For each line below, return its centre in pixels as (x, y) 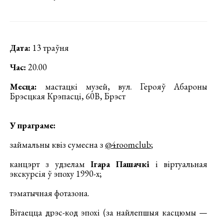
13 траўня (50, 47)
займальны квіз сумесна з (57, 144)
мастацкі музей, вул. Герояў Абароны (122, 86)
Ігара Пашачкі (120, 164)
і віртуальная (178, 164)
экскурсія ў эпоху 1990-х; (56, 173)
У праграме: (33, 125)
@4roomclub (128, 144)
